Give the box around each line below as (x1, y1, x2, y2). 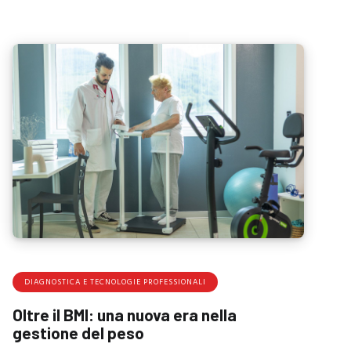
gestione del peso (12, 322, 144, 342)
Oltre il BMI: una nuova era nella (12, 304, 237, 324)
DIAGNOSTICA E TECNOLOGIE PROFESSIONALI (24, 275, 206, 288)
